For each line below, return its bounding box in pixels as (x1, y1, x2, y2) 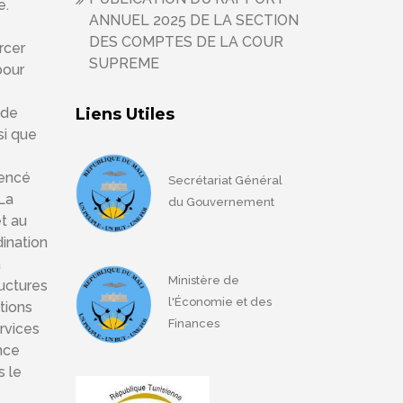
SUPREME (88, 55, 159, 72)
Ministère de (167, 273, 239, 288)
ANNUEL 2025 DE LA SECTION (88, 12, 299, 29)
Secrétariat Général (167, 173, 282, 187)
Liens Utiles (75, 104, 175, 124)
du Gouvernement (167, 194, 277, 209)
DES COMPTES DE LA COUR (88, 33, 283, 50)
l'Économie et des (167, 295, 272, 309)
